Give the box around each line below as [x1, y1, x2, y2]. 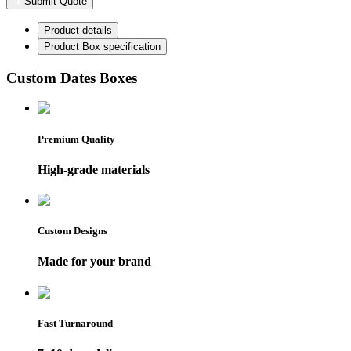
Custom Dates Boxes [6, 69, 137, 86]
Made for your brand [38, 255, 151, 269]
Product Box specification [44, 41, 161, 53]
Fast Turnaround [38, 317, 113, 329]
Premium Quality [38, 132, 115, 145]
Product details [44, 24, 112, 37]
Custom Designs [38, 225, 107, 237]
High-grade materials [38, 162, 150, 176]
